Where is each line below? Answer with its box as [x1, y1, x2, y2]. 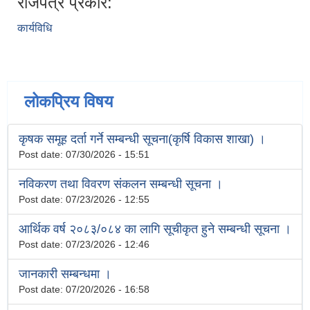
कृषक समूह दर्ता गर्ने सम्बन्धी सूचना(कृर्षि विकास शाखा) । [19, 132, 266, 147]
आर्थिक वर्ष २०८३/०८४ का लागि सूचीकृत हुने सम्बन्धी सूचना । [19, 222, 291, 237]
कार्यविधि [17, 22, 52, 35]
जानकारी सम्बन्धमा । [19, 267, 111, 282]
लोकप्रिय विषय [24, 92, 113, 111]
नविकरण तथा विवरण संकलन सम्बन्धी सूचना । [19, 177, 223, 192]
